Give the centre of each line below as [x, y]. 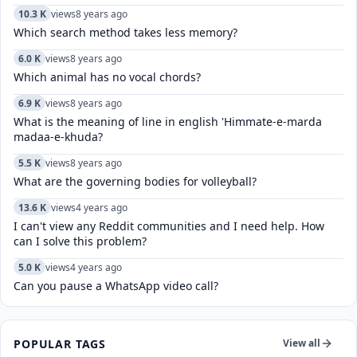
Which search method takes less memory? [126, 32]
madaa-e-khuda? [58, 137]
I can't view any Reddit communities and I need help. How [169, 226]
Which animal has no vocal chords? [107, 77]
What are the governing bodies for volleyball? [135, 181]
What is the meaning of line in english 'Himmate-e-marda [168, 122]
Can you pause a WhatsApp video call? [116, 286]
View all [302, 343]
